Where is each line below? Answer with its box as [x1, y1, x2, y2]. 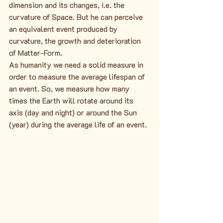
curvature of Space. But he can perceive [9, 11, 145, 22]
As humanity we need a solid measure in [9, 59, 145, 70]
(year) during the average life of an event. [9, 119, 147, 130]
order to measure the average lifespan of [9, 71, 147, 82]
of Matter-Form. [9, 47, 62, 58]
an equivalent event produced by [9, 23, 119, 34]
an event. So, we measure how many [9, 83, 131, 94]
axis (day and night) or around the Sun [9, 107, 139, 118]
